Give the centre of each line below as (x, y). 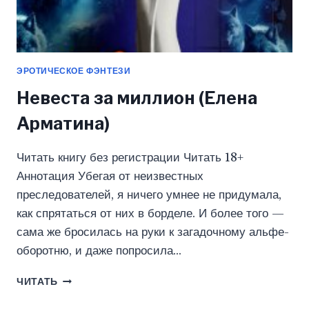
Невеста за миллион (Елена (137, 98)
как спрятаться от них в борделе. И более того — (150, 213)
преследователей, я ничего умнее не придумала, (149, 195)
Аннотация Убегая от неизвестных (110, 176)
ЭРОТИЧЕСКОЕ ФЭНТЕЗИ (74, 70)
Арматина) (63, 123)
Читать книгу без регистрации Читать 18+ (130, 157)
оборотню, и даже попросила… (99, 250)
